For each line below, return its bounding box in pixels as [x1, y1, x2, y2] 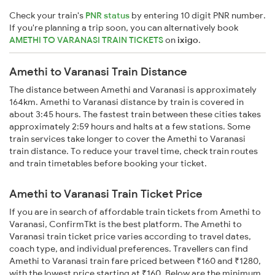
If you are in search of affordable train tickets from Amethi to [9, 206, 261, 218]
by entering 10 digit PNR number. [130, 10, 266, 21]
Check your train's [9, 10, 85, 21]
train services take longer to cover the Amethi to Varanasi [9, 133, 246, 145]
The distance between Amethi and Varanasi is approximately [9, 84, 257, 96]
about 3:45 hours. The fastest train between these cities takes [9, 109, 261, 120]
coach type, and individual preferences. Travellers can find [9, 243, 248, 255]
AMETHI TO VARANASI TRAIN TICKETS [9, 34, 165, 46]
